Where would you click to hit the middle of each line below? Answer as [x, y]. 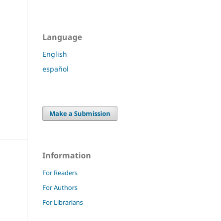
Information [67, 155]
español [55, 69]
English [55, 54]
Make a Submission [80, 113]
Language [62, 37]
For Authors [60, 187]
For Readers [60, 172]
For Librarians [63, 202]
